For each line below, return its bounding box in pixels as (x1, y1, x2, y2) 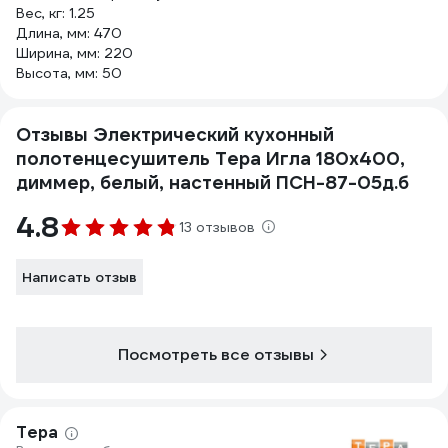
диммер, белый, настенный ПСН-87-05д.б (16, 171, 409, 194)
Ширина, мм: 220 (16, 44, 133, 62)
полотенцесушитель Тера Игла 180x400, (16, 147, 405, 170)
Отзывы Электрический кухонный (16, 123, 334, 146)
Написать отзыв (22, 268, 137, 286)
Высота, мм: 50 (16, 64, 122, 82)
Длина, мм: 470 (16, 24, 122, 42)
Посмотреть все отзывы (118, 344, 314, 365)
